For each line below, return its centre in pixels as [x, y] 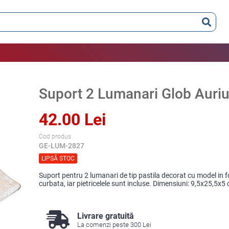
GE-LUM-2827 [62, 146]
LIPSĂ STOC [58, 158]
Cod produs [55, 136]
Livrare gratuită [106, 216]
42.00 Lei [73, 120]
